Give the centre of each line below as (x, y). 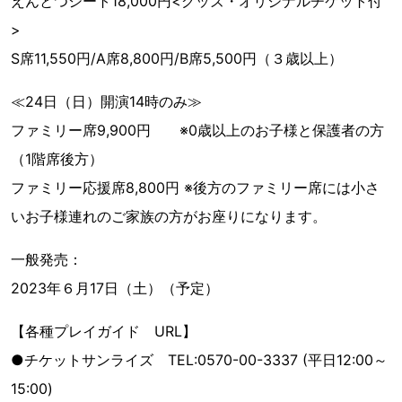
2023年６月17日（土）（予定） (115, 288)
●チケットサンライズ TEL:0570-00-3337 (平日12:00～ (199, 360)
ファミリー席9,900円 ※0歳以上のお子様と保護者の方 (197, 131)
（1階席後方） (57, 159)
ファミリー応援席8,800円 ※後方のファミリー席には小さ (195, 188)
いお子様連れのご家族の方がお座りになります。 (169, 217)
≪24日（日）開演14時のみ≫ (114, 102)
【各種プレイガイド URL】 (104, 332)
